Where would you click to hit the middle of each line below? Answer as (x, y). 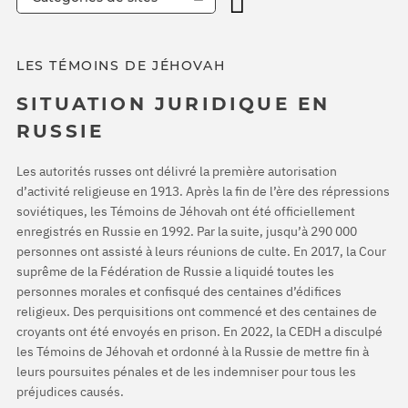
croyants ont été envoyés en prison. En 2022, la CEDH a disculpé (199, 331)
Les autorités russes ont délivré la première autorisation (177, 171)
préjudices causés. (70, 391)
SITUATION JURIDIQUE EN (173, 104)
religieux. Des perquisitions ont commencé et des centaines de (197, 311)
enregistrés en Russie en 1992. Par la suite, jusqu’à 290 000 (187, 231)
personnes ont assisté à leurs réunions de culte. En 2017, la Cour (201, 251)
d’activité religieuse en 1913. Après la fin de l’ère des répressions (203, 191)
